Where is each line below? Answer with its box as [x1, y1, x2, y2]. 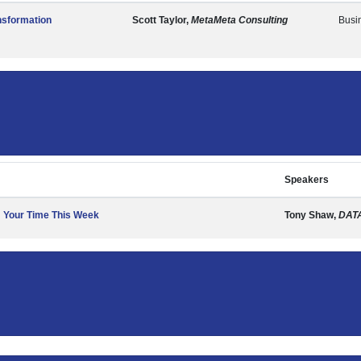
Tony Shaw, [284, 210, 338, 221]
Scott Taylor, [132, 15, 191, 26]
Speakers [284, 174, 329, 185]
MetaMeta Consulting [191, 15, 288, 26]
